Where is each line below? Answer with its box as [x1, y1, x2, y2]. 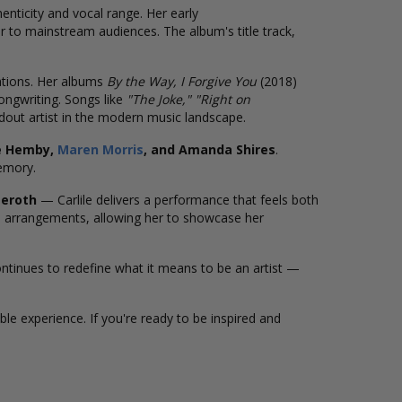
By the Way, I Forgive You [107, 73, 257, 90]
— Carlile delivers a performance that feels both [37, 191, 319, 208]
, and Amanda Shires [144, 141, 275, 158]
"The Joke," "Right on [127, 91, 250, 108]
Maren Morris [57, 141, 144, 158]
